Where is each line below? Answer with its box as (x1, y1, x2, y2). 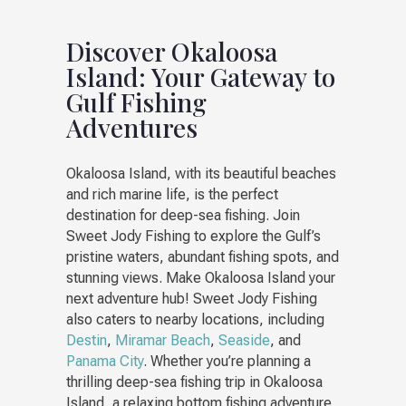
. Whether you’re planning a (142, 352, 311, 370)
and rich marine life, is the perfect (65, 185, 278, 203)
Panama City (65, 352, 143, 370)
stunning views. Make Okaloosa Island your (65, 268, 335, 286)
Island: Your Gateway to (65, 59, 335, 93)
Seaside (217, 331, 270, 349)
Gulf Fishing (65, 84, 207, 119)
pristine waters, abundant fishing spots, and (65, 247, 339, 266)
